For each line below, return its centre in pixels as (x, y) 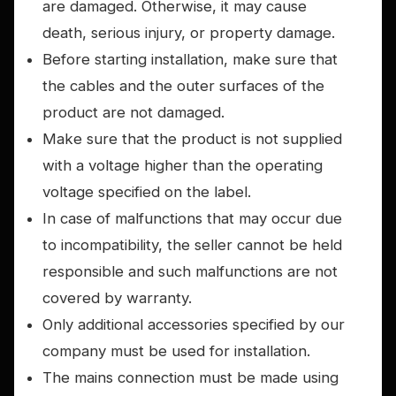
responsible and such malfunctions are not (190, 272)
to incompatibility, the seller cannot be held (192, 245)
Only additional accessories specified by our (194, 325)
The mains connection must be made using (190, 378)
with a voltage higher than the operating (183, 166)
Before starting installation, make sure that (190, 60)
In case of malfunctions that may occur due (192, 219)
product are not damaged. (133, 113)
